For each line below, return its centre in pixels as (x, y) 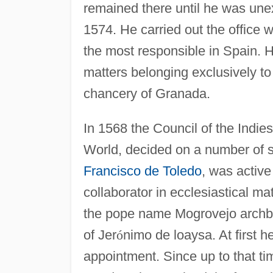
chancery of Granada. (147, 93)
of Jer (100, 235)
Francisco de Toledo (142, 171)
